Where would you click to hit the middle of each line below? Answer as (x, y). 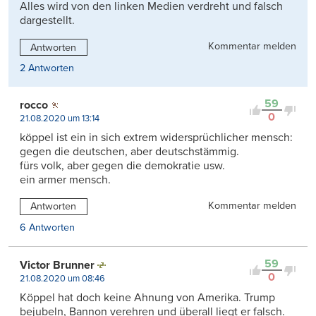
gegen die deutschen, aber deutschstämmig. (129, 152)
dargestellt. (47, 21)
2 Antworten (47, 68)
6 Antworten (47, 228)
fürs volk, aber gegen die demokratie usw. (122, 166)
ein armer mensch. (65, 180)
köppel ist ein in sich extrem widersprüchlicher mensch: (156, 138)
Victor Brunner (57, 266)
